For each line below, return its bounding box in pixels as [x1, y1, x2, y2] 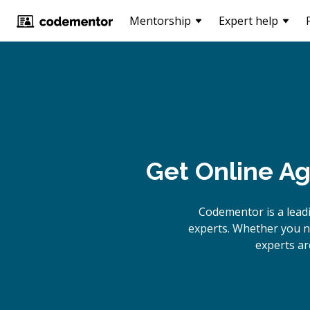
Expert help [219, 13, 278, 28]
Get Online [145, 156, 273, 185]
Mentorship [129, 13, 191, 28]
